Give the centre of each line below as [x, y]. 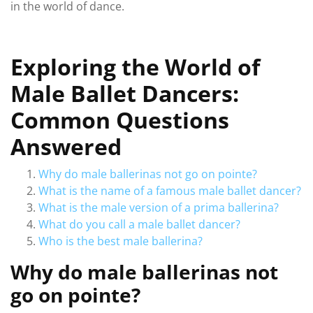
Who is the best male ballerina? [121, 241]
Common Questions [120, 120]
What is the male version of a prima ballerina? [159, 208]
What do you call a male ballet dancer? [139, 224]
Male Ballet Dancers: [125, 93]
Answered [66, 146]
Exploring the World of [135, 67]
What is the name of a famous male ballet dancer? [170, 191]
